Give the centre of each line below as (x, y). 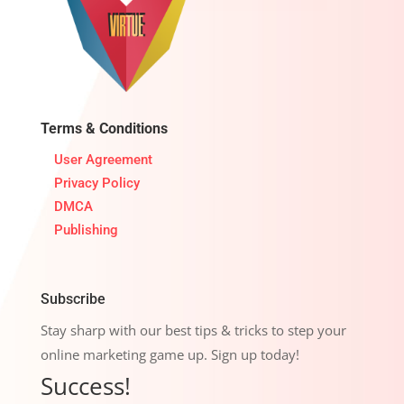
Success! (85, 386)
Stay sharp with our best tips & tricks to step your (193, 330)
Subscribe (73, 298)
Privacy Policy (96, 183)
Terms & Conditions (104, 128)
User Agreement (103, 159)
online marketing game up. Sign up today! (170, 354)
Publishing (86, 230)
